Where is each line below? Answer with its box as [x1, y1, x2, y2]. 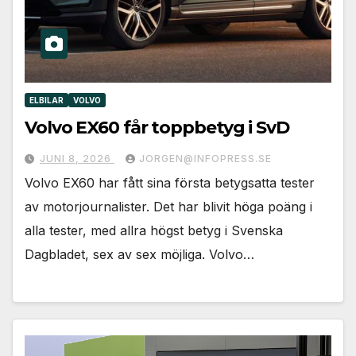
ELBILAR [29, 95, 64, 105]
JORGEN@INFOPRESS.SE [139, 152, 272, 164]
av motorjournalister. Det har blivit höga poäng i [25, 198, 312, 215]
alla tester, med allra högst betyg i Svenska [25, 222, 283, 238]
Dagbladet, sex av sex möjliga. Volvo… [25, 246, 254, 262]
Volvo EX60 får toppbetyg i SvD [25, 116, 289, 138]
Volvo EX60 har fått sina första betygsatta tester [25, 174, 315, 191]
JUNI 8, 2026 [40, 152, 114, 164]
